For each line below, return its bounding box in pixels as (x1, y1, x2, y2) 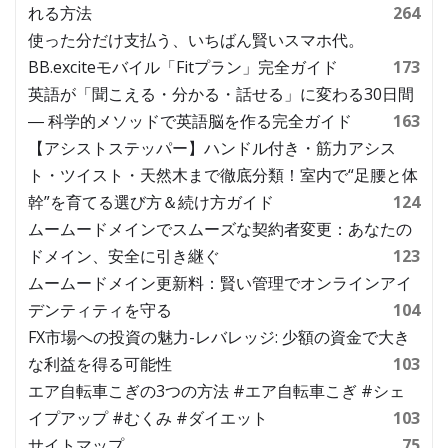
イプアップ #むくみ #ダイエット (28, 407, 268, 430)
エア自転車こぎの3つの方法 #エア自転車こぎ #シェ (28, 380, 405, 403)
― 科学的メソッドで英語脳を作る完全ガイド (28, 110, 352, 133)
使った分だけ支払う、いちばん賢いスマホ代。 (28, 29, 364, 52)
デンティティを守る (28, 299, 172, 322)
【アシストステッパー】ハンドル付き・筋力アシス (28, 137, 396, 160)
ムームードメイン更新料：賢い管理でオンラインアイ (28, 272, 412, 295)
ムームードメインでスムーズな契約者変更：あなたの (28, 218, 412, 241)
